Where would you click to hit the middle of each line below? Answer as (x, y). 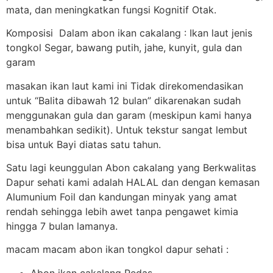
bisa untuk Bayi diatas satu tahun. (83, 144)
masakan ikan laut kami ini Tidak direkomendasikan (125, 86)
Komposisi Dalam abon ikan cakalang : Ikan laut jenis (129, 33)
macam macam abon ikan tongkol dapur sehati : (117, 250)
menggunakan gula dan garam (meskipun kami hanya (129, 115)
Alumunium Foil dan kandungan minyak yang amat (122, 197)
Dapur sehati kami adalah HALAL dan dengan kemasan (133, 182)
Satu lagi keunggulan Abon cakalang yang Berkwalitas (131, 167)
